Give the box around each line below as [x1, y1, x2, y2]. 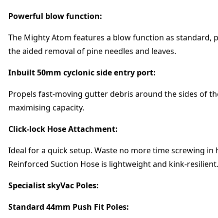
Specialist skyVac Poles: [8, 180, 99, 191]
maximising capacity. [8, 102, 84, 113]
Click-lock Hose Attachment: [8, 124, 118, 135]
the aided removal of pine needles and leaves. [8, 46, 176, 57]
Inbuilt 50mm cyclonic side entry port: [8, 67, 156, 78]
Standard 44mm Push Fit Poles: [8, 201, 129, 213]
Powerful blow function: [8, 11, 102, 22]
